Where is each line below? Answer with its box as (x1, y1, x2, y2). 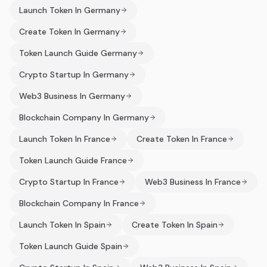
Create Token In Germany (19, 26, 120, 37)
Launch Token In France (19, 133, 110, 144)
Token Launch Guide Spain (19, 241, 122, 252)
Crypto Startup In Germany (19, 69, 129, 80)
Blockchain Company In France (19, 198, 139, 209)
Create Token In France (136, 133, 227, 144)
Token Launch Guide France (19, 155, 127, 166)
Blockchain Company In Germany (19, 112, 149, 123)
